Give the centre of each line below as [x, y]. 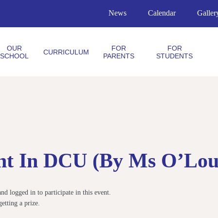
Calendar [162, 13]
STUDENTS [175, 56]
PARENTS [118, 56]
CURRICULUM [66, 52]
